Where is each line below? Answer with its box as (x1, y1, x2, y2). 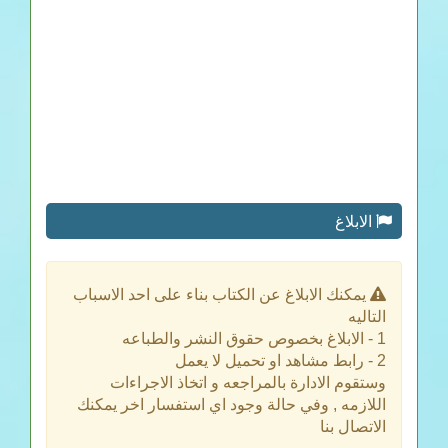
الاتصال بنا (320, 418, 386, 436)
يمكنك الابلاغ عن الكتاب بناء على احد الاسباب (73, 286, 370, 304)
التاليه (348, 308, 386, 326)
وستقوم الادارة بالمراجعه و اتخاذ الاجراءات (110, 374, 386, 392)
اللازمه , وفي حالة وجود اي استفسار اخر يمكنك (77, 396, 386, 414)
